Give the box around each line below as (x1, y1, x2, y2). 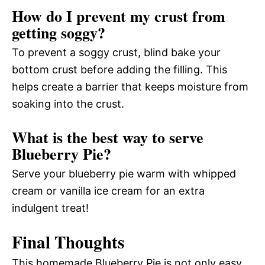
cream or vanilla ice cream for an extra (12, 185, 205, 198)
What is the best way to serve (12, 126, 203, 149)
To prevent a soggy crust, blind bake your (12, 46, 221, 59)
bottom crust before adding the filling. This (12, 63, 227, 76)
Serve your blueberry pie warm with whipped (12, 167, 236, 180)
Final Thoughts (12, 230, 124, 255)
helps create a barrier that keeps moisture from (12, 80, 248, 93)
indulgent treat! (12, 202, 89, 215)
